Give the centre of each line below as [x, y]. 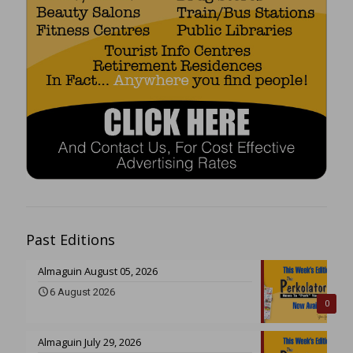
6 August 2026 [82, 292]
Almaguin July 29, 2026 [89, 342]
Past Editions [71, 239]
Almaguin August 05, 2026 [98, 271]
